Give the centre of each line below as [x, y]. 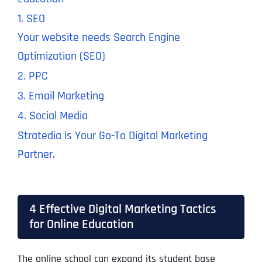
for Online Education [81, 225]
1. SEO [31, 19]
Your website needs [65, 38]
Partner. [36, 155]
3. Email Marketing [61, 96]
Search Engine [146, 38]
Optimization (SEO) [61, 56]
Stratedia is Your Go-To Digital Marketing [112, 136]
